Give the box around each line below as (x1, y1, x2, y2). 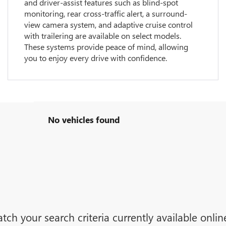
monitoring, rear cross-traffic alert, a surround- (24, 8, 187, 19)
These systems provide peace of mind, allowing (24, 41, 188, 52)
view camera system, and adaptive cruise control (24, 19, 193, 30)
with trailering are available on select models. (24, 30, 181, 41)
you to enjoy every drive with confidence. (24, 52, 167, 64)
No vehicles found (47, 114, 120, 125)
